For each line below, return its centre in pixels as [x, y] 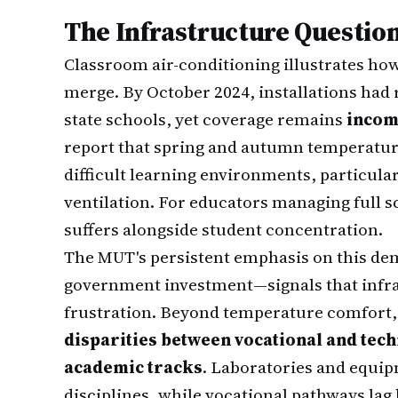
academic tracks [133, 367]
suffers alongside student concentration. [223, 229]
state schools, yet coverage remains [205, 119]
